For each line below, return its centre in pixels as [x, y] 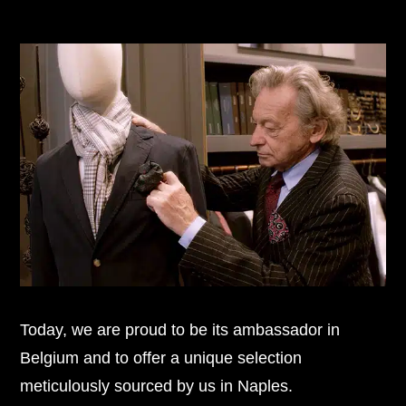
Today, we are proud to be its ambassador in [180, 330]
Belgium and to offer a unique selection [161, 358]
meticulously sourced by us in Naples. [157, 386]
